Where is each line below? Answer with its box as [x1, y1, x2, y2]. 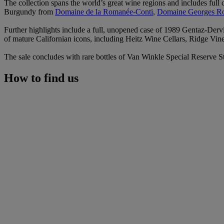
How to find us [4, 71, 78, 84]
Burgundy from [4, 7, 55, 16]
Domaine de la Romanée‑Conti [55, 7, 153, 16]
